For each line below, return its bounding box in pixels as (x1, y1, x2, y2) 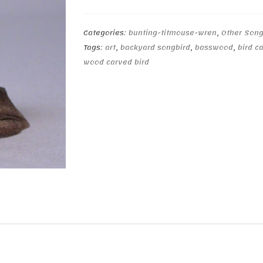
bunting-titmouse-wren (128, 26, 217, 39)
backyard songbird (120, 41, 190, 54)
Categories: (83, 26, 129, 39)
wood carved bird (83, 56, 149, 69)
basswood (194, 41, 233, 54)
